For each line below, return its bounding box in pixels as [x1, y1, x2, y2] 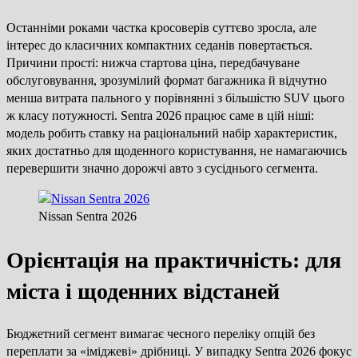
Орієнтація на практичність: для [6, 247, 341, 272]
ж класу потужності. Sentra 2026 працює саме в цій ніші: [6, 109, 314, 123]
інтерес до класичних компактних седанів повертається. [6, 38, 312, 53]
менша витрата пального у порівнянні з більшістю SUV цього [6, 91, 344, 105]
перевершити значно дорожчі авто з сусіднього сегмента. [6, 161, 318, 176]
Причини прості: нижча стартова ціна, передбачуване [6, 56, 300, 70]
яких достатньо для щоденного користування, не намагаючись [6, 144, 347, 158]
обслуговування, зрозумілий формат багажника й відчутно [6, 74, 327, 88]
